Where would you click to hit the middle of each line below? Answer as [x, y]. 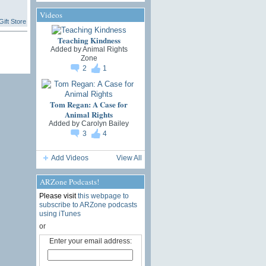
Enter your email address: [90, 241]
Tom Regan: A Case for [89, 104]
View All [129, 158]
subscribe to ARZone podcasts [88, 205]
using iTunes [60, 213]
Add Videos [69, 158]
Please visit [58, 196]
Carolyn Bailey [105, 123]
